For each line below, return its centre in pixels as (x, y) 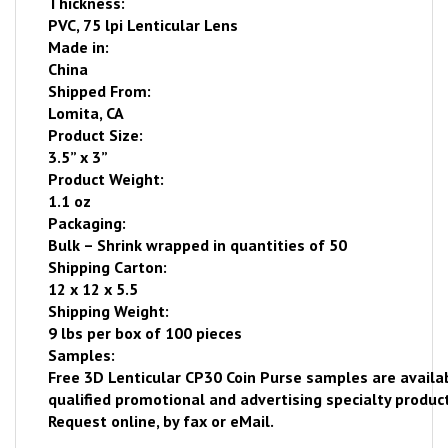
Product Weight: (106, 179)
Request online (102, 421)
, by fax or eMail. (215, 421)
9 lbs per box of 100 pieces (145, 333)
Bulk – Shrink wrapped (131, 245)
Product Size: (96, 135)
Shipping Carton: (108, 267)
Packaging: (87, 223)
